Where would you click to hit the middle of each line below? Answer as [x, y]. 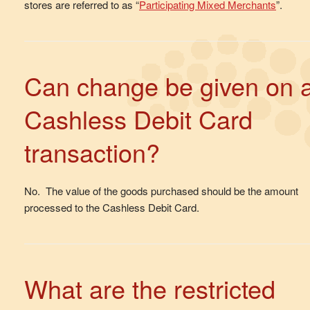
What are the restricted [150, 289]
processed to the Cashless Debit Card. [112, 208]
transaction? [92, 152]
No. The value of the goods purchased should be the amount [161, 191]
